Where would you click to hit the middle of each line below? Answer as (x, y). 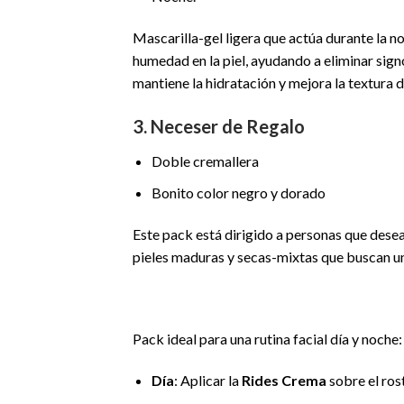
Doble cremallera (205, 161)
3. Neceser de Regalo (219, 127)
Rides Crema (284, 381)
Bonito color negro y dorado (238, 193)
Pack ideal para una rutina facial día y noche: (267, 339)
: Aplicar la (207, 381)
